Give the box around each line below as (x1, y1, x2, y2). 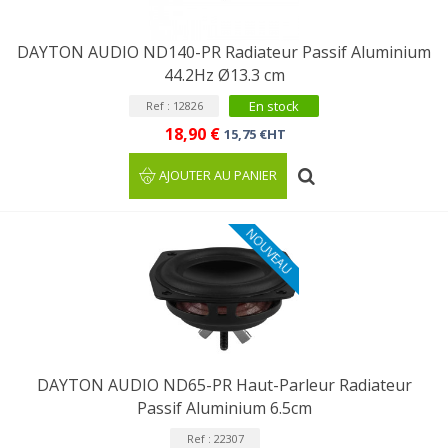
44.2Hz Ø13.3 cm (163, 64, 285, 86)
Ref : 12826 (145, 98, 203, 113)
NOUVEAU (242, 224, 296, 279)
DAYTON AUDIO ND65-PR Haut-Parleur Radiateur (36, 374, 412, 396)
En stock (249, 97, 299, 115)
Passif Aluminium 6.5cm (136, 397, 312, 419)
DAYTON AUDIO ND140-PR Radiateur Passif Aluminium (17, 41, 431, 63)
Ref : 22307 (186, 431, 244, 446)
